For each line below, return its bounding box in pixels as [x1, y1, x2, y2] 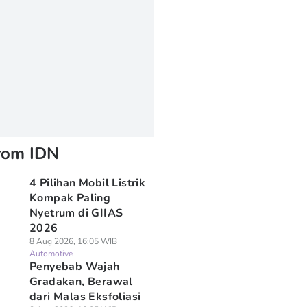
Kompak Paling [29, 191, 111, 206]
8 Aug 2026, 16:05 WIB [29, 236, 117, 247]
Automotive [29, 248, 73, 259]
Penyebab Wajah [29, 259, 120, 274]
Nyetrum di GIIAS [29, 206, 123, 221]
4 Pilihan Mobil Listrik [29, 175, 146, 191]
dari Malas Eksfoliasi [29, 289, 144, 304]
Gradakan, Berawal [29, 274, 133, 289]
